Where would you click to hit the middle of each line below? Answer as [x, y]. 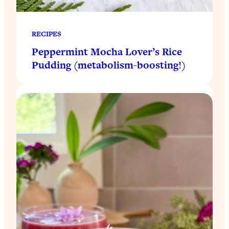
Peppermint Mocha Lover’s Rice [107, 52]
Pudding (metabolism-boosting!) [109, 65]
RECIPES [47, 34]
